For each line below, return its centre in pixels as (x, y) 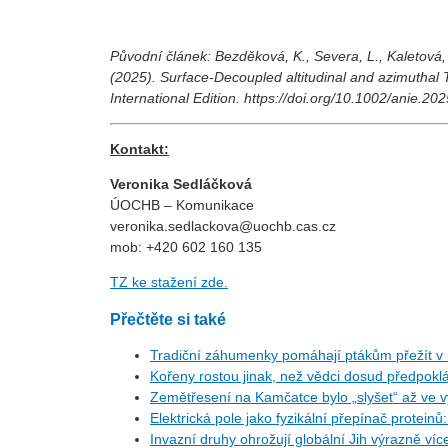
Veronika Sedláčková (181, 184)
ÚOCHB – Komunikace (182, 205)
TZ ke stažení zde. (169, 282)
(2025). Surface (159, 77)
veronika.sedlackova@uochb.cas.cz (223, 226)
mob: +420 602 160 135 (186, 247)
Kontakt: (139, 149)
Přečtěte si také (168, 318)
